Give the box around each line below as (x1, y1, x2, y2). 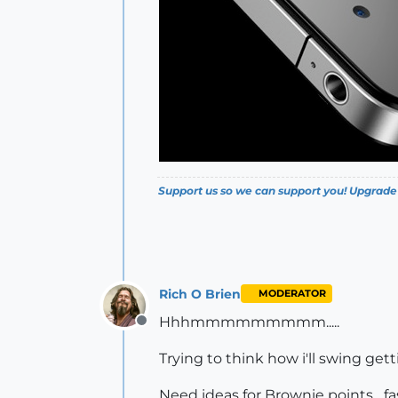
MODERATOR (258, 288, 326, 299)
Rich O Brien (159, 285, 241, 302)
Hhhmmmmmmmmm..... (159, 314, 339, 330)
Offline (140, 322, 187, 338)
